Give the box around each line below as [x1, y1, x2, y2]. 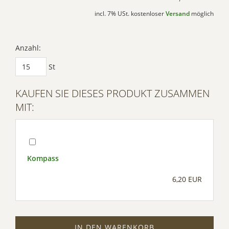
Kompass [27, 153, 59, 164]
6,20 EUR [172, 174, 202, 185]
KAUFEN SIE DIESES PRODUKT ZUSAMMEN [15, 86, 210, 101]
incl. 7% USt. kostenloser [95, 10, 166, 18]
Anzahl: [15, 43, 41, 53]
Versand [166, 10, 190, 18]
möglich [190, 10, 214, 18]
